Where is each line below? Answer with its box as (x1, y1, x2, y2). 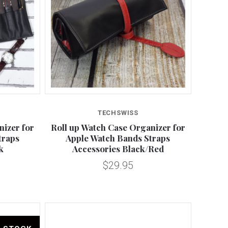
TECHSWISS (97, 108, 139, 117)
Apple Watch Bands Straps (66, 132, 170, 144)
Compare (102, 102, 134, 112)
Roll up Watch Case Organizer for (50, 121, 185, 133)
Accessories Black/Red (72, 142, 164, 154)
